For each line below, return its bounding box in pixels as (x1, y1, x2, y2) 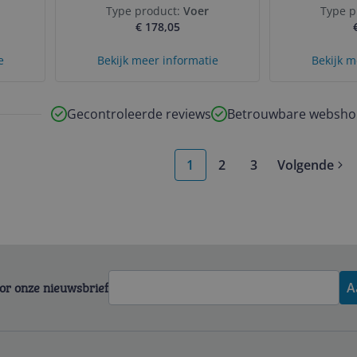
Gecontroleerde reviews (66, 105, 211, 123)
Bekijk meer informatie (96, 53, 218, 68)
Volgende (277, 156, 334, 174)
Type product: (106, 3, 183, 18)
